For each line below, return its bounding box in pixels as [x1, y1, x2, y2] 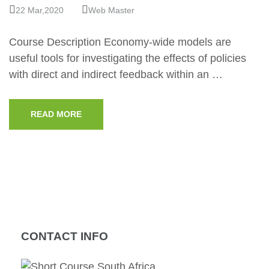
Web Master [88, 5, 134, 15]
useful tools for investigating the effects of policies [9, 52, 246, 64]
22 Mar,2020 [16, 5, 64, 15]
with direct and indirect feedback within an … [9, 68, 223, 80]
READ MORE [31, 109, 82, 119]
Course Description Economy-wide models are [9, 36, 231, 48]
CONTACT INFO [21, 230, 108, 243]
